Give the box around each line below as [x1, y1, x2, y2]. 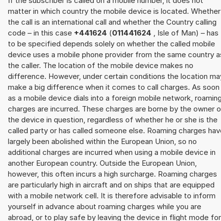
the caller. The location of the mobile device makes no [8, 60, 193, 70]
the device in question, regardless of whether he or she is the [8, 114, 218, 124]
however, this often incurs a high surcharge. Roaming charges [8, 169, 217, 179]
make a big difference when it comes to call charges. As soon [8, 82, 220, 92]
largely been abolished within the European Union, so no [8, 136, 197, 146]
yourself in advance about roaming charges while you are [8, 201, 201, 211]
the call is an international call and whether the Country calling [8, 17, 217, 27]
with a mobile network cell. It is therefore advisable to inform [8, 190, 216, 200]
